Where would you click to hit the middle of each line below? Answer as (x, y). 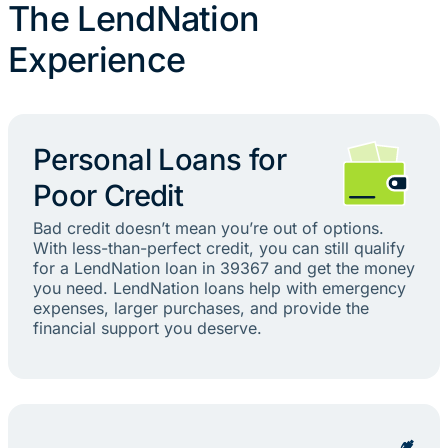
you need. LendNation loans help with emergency (219, 288)
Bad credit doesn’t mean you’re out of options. (208, 228)
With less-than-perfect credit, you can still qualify (218, 248)
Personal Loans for (159, 160)
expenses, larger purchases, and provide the (200, 308)
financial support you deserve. (147, 328)
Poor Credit (108, 196)
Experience (97, 60)
